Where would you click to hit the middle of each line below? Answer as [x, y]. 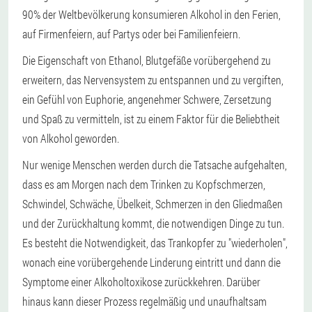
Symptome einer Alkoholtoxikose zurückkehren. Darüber [141, 282]
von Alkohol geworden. [71, 139]
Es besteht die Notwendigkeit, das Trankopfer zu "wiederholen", [155, 243]
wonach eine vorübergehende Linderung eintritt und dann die [151, 263]
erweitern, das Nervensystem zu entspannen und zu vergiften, [153, 80]
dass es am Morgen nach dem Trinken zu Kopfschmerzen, [144, 185]
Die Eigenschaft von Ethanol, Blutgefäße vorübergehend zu [147, 61]
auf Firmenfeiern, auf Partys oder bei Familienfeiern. [131, 34]
